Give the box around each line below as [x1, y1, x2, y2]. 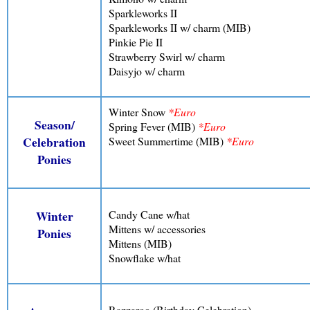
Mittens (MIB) [109, 235, 172, 250]
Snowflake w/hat [109, 250, 181, 265]
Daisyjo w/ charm [109, 63, 185, 78]
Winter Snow [109, 104, 168, 119]
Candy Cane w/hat [109, 206, 190, 221]
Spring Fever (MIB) [109, 119, 198, 134]
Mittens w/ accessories [109, 221, 206, 236]
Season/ [34, 116, 75, 134]
